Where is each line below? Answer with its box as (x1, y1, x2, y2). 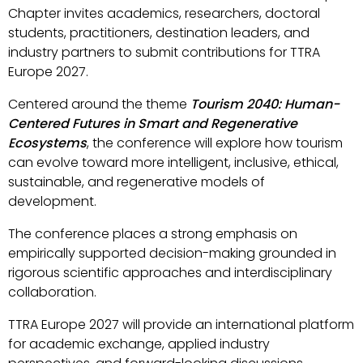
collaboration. (8, 283, 96, 301)
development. (8, 192, 96, 211)
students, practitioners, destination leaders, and (8, 23, 310, 42)
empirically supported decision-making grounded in (8, 244, 336, 263)
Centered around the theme (8, 95, 190, 113)
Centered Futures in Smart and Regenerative (8, 114, 297, 133)
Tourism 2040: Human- (190, 95, 340, 113)
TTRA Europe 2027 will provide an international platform (8, 315, 354, 334)
